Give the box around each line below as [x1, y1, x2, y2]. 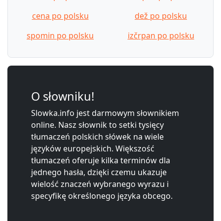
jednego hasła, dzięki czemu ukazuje [31, 166, 167, 178]
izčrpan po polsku [127, 30, 194, 41]
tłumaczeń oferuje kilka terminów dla [31, 154, 170, 166]
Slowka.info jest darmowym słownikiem [31, 107, 179, 118]
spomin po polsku [27, 30, 94, 41]
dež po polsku [135, 10, 187, 21]
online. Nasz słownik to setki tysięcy [31, 119, 164, 130]
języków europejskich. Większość [31, 143, 154, 154]
